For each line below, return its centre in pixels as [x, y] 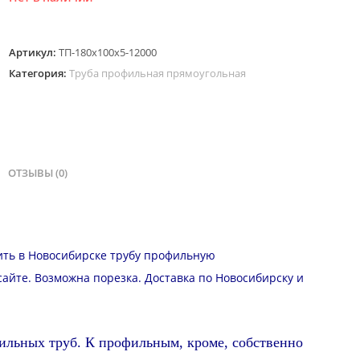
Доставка [170, 278]
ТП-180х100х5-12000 [108, 52]
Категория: [39, 73]
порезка [115, 278]
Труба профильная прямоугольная [158, 73]
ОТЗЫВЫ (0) [38, 173]
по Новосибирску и [249, 278]
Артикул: [34, 52]
